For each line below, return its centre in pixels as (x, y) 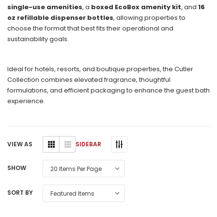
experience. (26, 101)
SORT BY (20, 193)
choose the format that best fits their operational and (90, 28)
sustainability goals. (38, 39)
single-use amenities (45, 7)
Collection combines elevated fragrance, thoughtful (89, 79)
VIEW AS (20, 144)
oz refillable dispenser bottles (60, 17)
